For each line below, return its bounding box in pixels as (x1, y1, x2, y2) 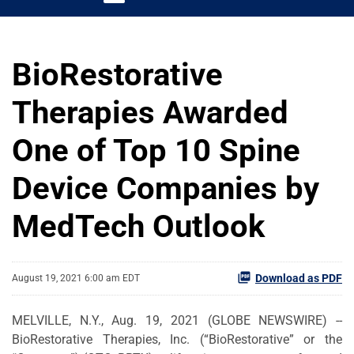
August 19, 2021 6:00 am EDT (12, 273, 140, 284)
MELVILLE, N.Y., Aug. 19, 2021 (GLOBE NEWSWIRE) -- (12, 312, 342, 328)
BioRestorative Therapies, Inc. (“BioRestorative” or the (12, 331, 342, 347)
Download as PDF (255, 271, 342, 284)
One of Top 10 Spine (12, 131, 300, 169)
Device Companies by (12, 169, 319, 207)
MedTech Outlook (12, 207, 265, 245)
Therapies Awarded (12, 93, 288, 131)
